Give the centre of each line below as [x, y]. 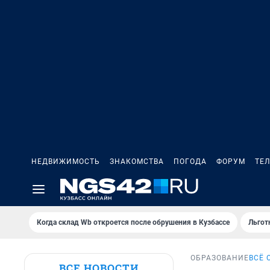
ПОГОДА [190, 162]
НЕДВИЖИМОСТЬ [66, 162]
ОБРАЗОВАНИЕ [220, 258]
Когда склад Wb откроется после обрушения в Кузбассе [133, 222]
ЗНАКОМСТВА [137, 162]
